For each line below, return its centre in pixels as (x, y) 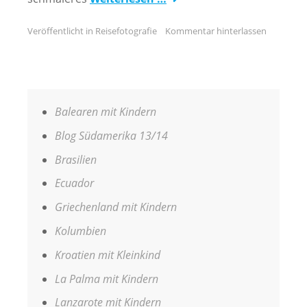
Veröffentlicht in (61, 30)
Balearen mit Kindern (106, 111)
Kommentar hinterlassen (216, 30)
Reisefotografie (126, 30)
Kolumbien (81, 231)
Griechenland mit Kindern (116, 207)
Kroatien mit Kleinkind (108, 255)
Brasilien (76, 159)
